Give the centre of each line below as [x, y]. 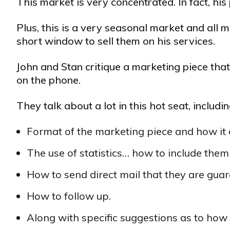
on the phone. [49, 80]
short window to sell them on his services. [116, 41]
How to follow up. [69, 196]
